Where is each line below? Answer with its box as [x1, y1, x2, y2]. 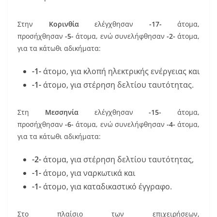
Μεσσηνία [45, 107, 78, 117]
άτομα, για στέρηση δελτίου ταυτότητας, [41, 154, 194, 165]
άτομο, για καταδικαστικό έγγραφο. [41, 181, 172, 192]
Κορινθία [48, 19, 79, 29]
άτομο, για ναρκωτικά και [41, 167, 135, 178]
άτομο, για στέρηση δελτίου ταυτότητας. [43, 79, 194, 90]
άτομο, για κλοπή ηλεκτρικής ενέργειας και [41, 65, 200, 77]
